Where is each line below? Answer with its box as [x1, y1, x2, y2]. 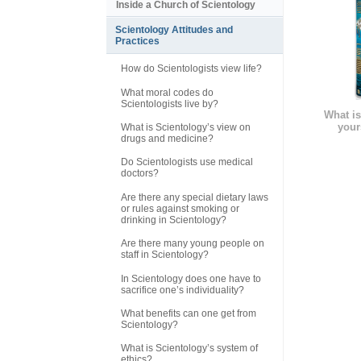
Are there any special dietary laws [121, 191, 268, 203]
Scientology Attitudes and [115, 24, 233, 36]
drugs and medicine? [121, 133, 214, 145]
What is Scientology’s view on [121, 122, 251, 134]
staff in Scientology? [121, 249, 209, 261]
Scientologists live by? [121, 98, 218, 110]
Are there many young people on [121, 238, 264, 250]
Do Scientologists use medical [121, 156, 253, 168]
